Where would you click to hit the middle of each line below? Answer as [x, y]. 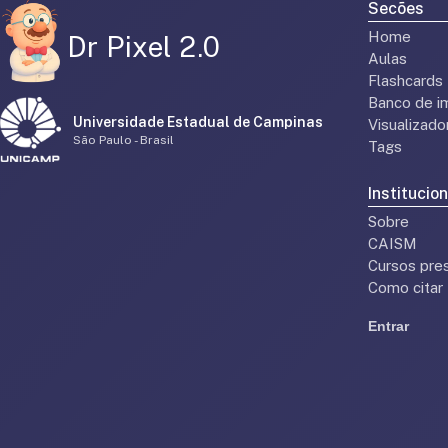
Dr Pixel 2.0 [143, 46]
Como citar [405, 287]
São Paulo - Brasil [124, 139]
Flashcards [405, 80]
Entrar [388, 326]
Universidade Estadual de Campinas [198, 121]
